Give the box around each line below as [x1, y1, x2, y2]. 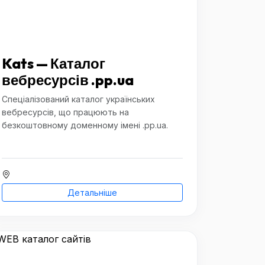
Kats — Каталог [2, 54, 105, 72]
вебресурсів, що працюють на [2, 107, 129, 117]
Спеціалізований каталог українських [2, 94, 155, 104]
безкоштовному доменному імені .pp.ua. [2, 120, 168, 130]
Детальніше [67, 188, 117, 198]
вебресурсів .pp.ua [2, 71, 134, 89]
